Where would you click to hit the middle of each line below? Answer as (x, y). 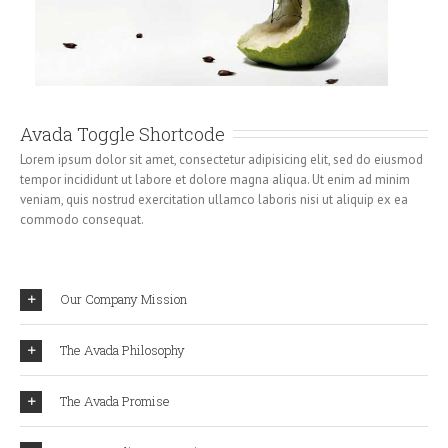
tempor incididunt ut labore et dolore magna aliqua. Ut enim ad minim (215, 179)
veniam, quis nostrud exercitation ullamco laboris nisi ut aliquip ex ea (214, 199)
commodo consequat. (82, 219)
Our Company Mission (123, 298)
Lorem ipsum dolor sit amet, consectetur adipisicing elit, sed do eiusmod (221, 159)
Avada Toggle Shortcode (122, 133)
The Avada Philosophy (122, 349)
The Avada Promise (115, 400)
